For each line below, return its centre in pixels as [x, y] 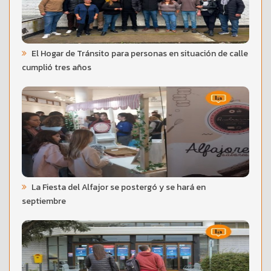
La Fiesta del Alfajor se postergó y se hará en [118, 187]
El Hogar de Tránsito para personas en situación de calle [139, 53]
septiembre [44, 201]
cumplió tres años [57, 67]
